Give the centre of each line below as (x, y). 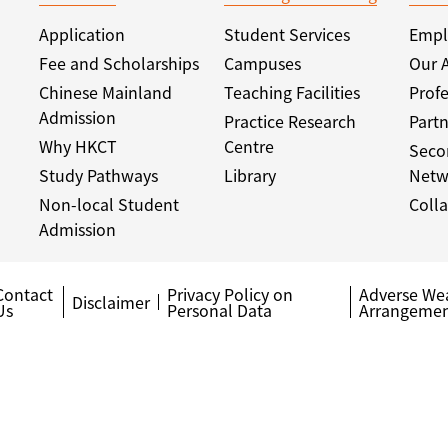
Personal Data (219, 310)
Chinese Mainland (105, 92)
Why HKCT (78, 146)
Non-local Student (109, 204)
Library (250, 175)
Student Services (287, 34)
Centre (249, 146)
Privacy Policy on (229, 294)
